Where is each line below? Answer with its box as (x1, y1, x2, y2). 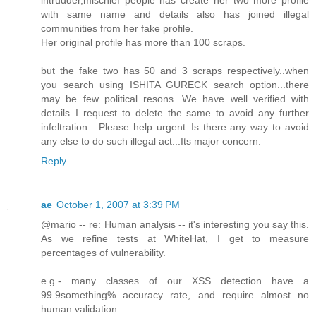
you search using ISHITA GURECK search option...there (41, 78, 309, 90)
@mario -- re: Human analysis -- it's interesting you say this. (41, 218, 309, 230)
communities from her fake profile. (41, 22, 193, 34)
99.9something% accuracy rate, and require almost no (41, 288, 309, 300)
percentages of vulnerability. (41, 246, 166, 258)
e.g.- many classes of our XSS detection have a (41, 274, 309, 286)
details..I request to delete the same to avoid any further (41, 107, 309, 119)
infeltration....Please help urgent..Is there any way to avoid (41, 121, 309, 133)
